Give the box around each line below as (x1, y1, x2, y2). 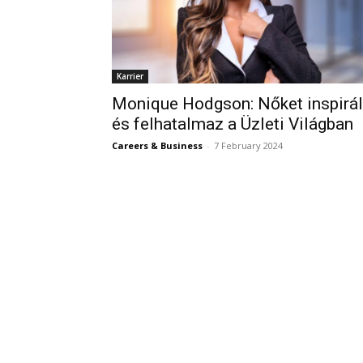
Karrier (117, 70, 143, 83)
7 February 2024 (214, 139, 283, 152)
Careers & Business (112, 139, 203, 152)
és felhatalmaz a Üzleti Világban (112, 114, 353, 135)
